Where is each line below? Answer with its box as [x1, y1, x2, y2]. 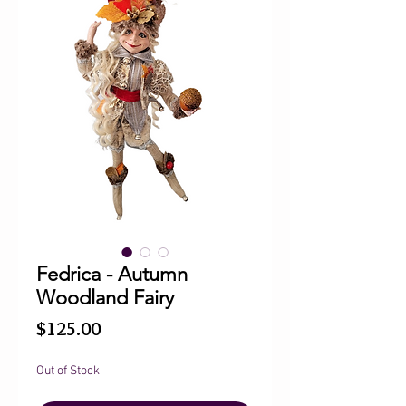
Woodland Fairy [36, 285, 174, 310]
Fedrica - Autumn [36, 262, 188, 286]
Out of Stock [36, 363, 100, 379]
